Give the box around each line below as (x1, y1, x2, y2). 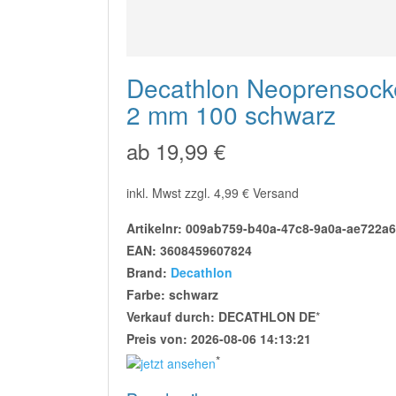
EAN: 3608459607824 (126, 241, 252, 260)
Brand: (126, 263, 171, 282)
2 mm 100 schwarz (126, 96, 336, 133)
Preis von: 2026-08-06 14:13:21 (126, 330, 311, 348)
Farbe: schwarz (126, 286, 218, 304)
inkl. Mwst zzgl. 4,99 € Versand (126, 184, 299, 202)
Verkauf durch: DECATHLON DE (126, 308, 316, 326)
